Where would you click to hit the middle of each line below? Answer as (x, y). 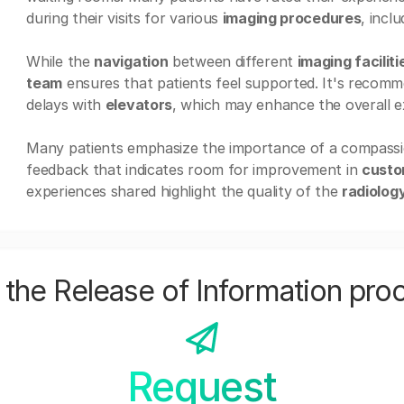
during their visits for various (124, 18)
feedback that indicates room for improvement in (194, 170)
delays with (66, 105)
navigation (131, 61)
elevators (139, 105)
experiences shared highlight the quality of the (184, 191)
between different (233, 61)
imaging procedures (292, 18)
